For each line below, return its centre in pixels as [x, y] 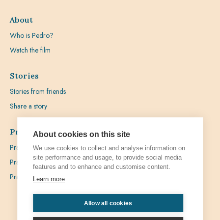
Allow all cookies [108, 203]
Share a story [28, 106]
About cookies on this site [82, 134]
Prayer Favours [31, 162]
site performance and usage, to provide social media [108, 157]
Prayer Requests [32, 177]
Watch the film [30, 50]
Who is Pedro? [32, 35]
